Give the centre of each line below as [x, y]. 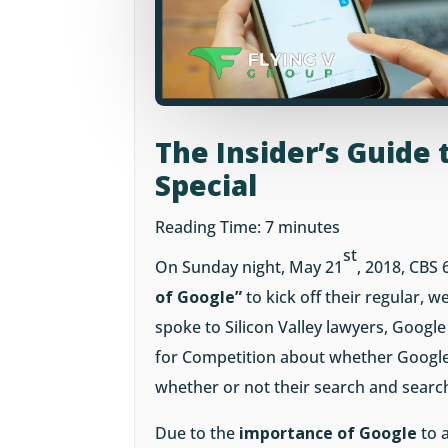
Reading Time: [210, 227]
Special [206, 185]
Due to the [197, 433]
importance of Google [328, 433]
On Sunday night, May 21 [249, 267]
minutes [309, 227]
